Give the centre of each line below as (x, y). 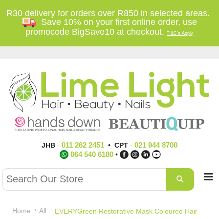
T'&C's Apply (180, 33)
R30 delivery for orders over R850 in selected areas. (109, 13)
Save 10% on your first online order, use (116, 22)
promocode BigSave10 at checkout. (96, 32)
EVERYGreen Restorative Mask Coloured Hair (126, 211)
